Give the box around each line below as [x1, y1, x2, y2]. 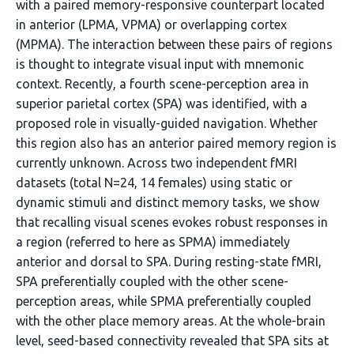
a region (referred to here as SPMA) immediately [16, 235, 290, 249]
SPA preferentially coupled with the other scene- [16, 274, 288, 288]
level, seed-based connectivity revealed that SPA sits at [16, 333, 329, 348]
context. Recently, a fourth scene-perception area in [16, 77, 309, 91]
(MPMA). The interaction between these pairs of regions [16, 37, 333, 51]
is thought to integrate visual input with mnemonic [16, 57, 304, 71]
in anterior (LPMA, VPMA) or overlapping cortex [16, 17, 287, 32]
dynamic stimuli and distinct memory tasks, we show [16, 195, 319, 209]
